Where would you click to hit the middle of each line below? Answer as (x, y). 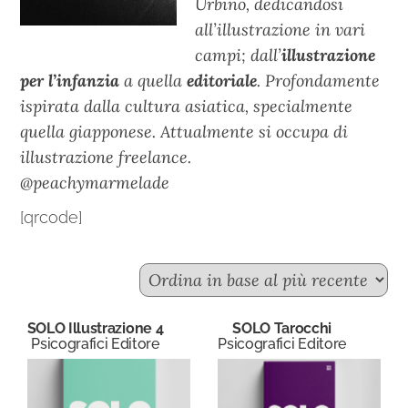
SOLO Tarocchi (282, 328)
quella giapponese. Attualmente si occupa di (184, 132)
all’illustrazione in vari (280, 30)
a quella (153, 81)
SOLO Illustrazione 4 (95, 328)
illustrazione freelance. (106, 157)
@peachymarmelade (95, 183)
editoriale (222, 81)
